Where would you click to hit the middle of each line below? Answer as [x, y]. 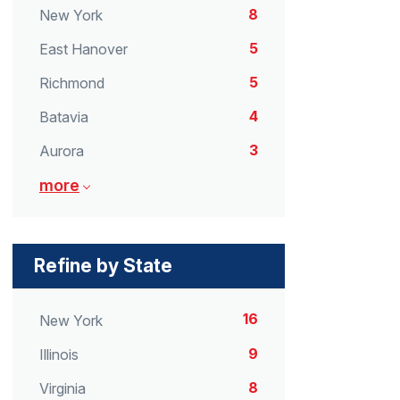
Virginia [62, 388]
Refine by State [103, 266]
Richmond [72, 83]
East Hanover [83, 49]
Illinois [59, 354]
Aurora [62, 151]
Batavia [64, 117]
